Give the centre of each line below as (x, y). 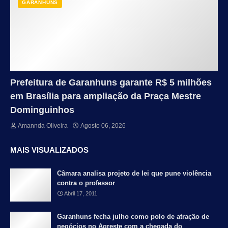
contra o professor (86, 183)
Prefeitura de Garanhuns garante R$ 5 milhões (111, 83)
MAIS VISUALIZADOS (49, 150)
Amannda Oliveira (43, 126)
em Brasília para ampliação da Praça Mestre (106, 96)
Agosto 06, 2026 (103, 126)
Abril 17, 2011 (81, 194)
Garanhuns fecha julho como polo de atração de (133, 217)
